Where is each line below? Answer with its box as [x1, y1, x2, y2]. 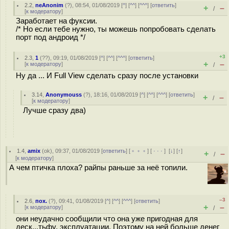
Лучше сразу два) [23, 106, 86, 114]
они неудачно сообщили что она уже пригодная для [16, 215, 198, 223]
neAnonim [35, 2, 64, 8]
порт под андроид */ [16, 33, 85, 41]
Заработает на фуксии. [16, 17, 97, 25]
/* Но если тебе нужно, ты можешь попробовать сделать [16, 25, 216, 33]
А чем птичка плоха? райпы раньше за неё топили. [9, 164, 188, 172]
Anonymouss [45, 91, 82, 98]
